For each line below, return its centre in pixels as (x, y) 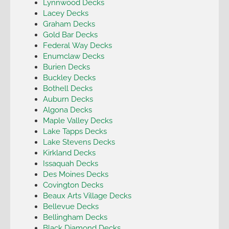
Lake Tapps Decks (75, 131)
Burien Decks (66, 66)
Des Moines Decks (75, 174)
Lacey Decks (65, 13)
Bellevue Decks (71, 206)
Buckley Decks (69, 77)
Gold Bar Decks (70, 34)
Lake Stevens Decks (79, 142)
